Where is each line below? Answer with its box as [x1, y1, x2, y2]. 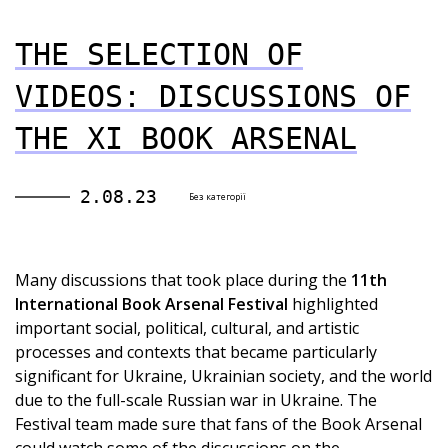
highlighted [288, 293, 378, 315]
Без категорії [189, 190, 246, 203]
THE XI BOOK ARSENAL [15, 121, 357, 156]
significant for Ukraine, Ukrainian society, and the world [15, 365, 432, 387]
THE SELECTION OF [15, 37, 303, 72]
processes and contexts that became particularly [15, 341, 377, 363]
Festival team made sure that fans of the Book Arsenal [15, 413, 422, 435]
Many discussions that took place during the [15, 269, 351, 291]
